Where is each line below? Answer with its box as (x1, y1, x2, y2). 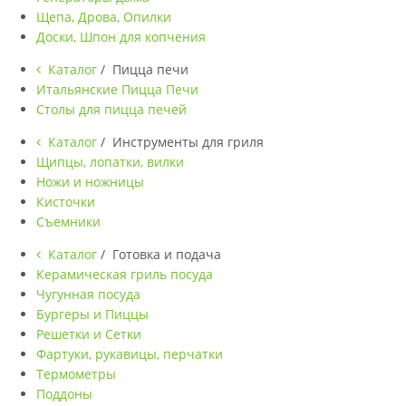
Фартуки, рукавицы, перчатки (36, 345, 223, 362)
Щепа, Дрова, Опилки (36, 8, 171, 25)
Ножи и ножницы (36, 173, 144, 190)
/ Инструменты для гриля (101, 133, 264, 150)
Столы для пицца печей (36, 101, 187, 118)
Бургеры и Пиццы (36, 305, 149, 323)
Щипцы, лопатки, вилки (36, 153, 184, 170)
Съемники (36, 213, 101, 230)
